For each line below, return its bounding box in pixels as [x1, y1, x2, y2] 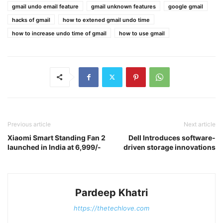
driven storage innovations [123, 142, 216, 151]
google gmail [168, 2, 203, 10]
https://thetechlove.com [74, 204, 149, 212]
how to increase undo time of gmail [12, 29, 107, 37]
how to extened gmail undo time [63, 16, 150, 23]
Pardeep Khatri [75, 186, 148, 199]
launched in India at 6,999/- [7, 142, 101, 151]
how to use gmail [119, 29, 165, 37]
